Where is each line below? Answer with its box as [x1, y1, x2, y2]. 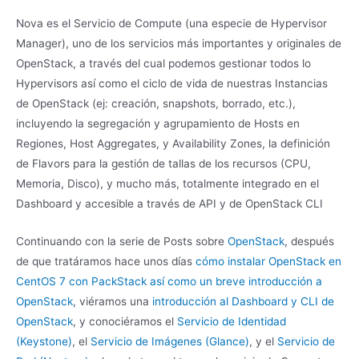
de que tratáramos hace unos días [16, 255, 196, 268]
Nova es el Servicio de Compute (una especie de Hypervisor [16, 17, 327, 30]
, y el [249, 335, 277, 349]
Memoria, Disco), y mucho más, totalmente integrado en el [16, 177, 319, 191]
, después [284, 235, 334, 248]
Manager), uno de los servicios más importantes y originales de [16, 37, 341, 50]
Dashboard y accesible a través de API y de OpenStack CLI [16, 197, 323, 211]
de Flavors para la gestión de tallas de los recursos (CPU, [16, 157, 311, 171]
